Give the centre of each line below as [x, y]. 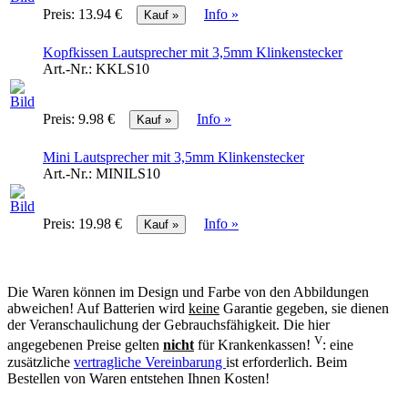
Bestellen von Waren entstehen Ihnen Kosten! [138, 378]
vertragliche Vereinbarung [150, 362]
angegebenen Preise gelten [85, 345]
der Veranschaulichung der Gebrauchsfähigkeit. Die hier [168, 325]
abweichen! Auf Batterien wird [98, 309]
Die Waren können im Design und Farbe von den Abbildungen [188, 292]
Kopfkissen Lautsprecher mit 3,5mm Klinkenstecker [193, 53]
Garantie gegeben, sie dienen [304, 309]
